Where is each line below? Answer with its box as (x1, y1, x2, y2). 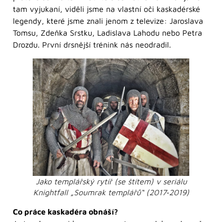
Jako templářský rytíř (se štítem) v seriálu (35, 177, 187, 186)
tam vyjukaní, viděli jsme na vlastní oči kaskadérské (13, 4, 200, 14)
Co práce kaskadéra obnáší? (13, 207, 118, 217)
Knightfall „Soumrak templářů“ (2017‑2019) (33, 188, 189, 197)
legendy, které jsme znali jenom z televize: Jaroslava (13, 16, 203, 26)
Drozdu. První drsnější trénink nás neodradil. (13, 40, 171, 50)
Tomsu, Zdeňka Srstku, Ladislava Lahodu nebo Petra (13, 28, 202, 38)
